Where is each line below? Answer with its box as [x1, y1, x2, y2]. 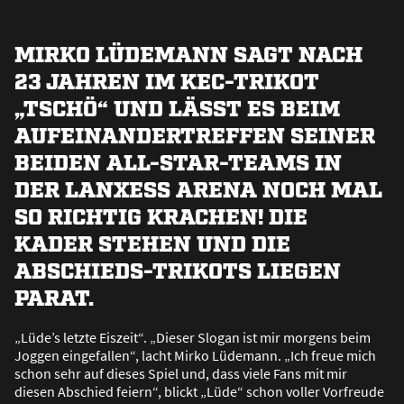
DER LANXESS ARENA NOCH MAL [14, 175, 381, 202]
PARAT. [14, 283, 94, 310]
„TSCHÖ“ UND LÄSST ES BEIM [14, 94, 340, 121]
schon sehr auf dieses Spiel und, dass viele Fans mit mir [14, 364, 347, 383]
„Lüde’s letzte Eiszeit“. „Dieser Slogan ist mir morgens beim [14, 328, 371, 347]
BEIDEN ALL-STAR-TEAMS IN [14, 148, 342, 175]
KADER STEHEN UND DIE [14, 229, 290, 256]
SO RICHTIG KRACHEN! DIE [14, 202, 308, 229]
